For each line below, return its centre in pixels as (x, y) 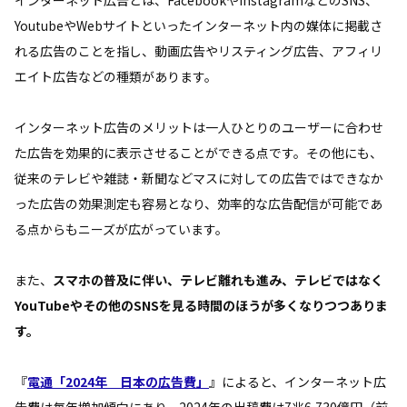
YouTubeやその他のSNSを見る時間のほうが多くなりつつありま (201, 305)
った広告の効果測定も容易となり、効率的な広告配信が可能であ (199, 203)
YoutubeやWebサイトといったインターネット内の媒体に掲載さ (199, 25)
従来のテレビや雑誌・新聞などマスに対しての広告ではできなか (199, 178)
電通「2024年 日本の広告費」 (118, 381)
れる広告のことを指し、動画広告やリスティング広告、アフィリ (199, 50)
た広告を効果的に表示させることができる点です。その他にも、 (199, 152)
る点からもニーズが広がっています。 (121, 228)
